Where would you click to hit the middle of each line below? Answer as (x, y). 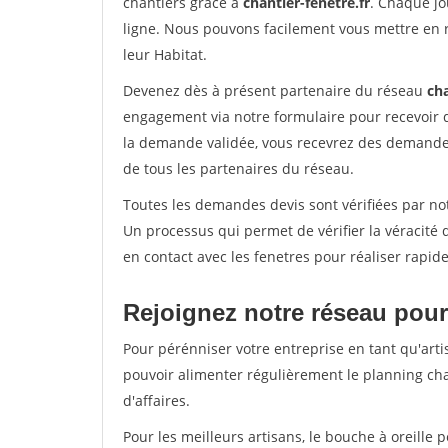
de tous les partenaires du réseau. (238, 168)
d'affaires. (156, 400)
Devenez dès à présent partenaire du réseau (275, 90)
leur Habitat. (165, 54)
